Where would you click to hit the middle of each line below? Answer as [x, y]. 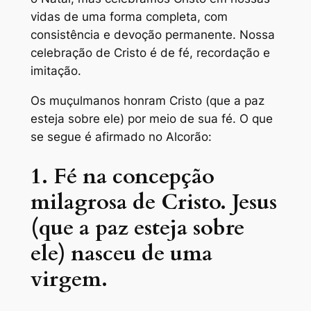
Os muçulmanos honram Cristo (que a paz [147, 100]
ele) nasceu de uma [121, 253]
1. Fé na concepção [122, 176]
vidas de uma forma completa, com [129, 17]
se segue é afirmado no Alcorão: [121, 136]
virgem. [69, 279]
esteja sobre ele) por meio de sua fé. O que [151, 118]
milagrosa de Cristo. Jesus [153, 202]
